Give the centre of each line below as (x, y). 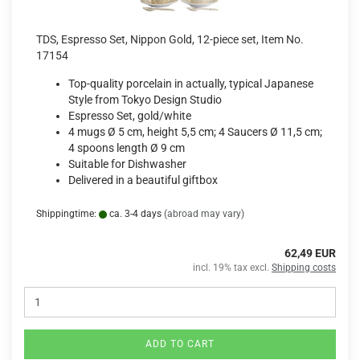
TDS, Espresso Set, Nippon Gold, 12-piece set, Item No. (170, 39)
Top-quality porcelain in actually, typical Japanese (191, 84)
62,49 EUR (310, 253)
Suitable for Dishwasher (127, 164)
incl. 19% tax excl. (232, 268)
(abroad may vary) (204, 214)
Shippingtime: (67, 214)
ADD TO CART (180, 344)
